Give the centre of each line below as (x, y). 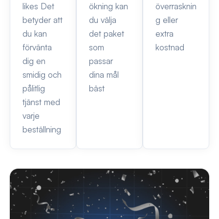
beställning (42, 130)
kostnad (170, 47)
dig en (34, 61)
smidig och (42, 75)
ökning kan (109, 6)
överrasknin (176, 6)
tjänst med (41, 102)
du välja (103, 20)
